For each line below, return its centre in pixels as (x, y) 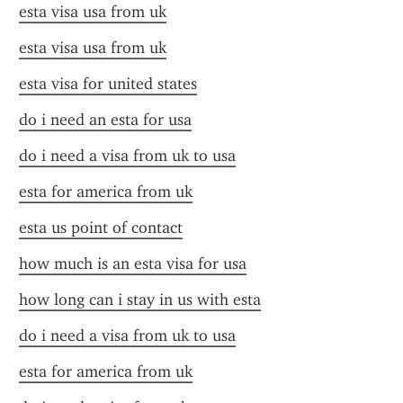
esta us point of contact (101, 228)
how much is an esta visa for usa (133, 264)
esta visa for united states (108, 84)
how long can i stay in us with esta (140, 300)
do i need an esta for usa (105, 120)
